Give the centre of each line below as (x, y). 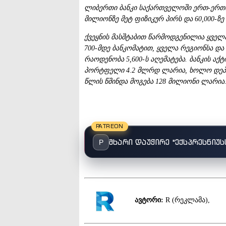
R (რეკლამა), (187, 200)
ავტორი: (149, 200)
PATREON (110, 126)
